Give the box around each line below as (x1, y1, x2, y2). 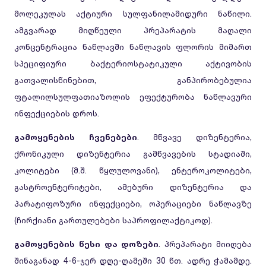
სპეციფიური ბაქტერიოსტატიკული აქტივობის (14, 58, 252, 68)
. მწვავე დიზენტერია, (137, 132, 252, 142)
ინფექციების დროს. (14, 108, 99, 118)
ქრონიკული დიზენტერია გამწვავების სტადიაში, (14, 148, 252, 159)
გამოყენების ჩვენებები (14, 132, 137, 142)
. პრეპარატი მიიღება (159, 239, 252, 249)
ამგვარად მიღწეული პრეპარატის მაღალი (14, 25, 252, 35)
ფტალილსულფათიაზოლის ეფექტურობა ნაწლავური (14, 91, 252, 102)
